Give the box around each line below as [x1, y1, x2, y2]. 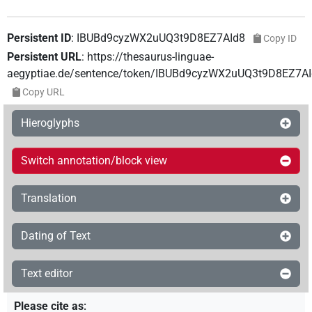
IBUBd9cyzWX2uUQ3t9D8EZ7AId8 [77, 31, 245, 45]
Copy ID [263, 33, 297, 45]
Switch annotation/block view [21, 154, 167, 168]
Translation [21, 192, 77, 205]
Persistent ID [7, 31, 71, 45]
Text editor [21, 267, 72, 281]
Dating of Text [21, 229, 91, 243]
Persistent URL [7, 50, 81, 64]
